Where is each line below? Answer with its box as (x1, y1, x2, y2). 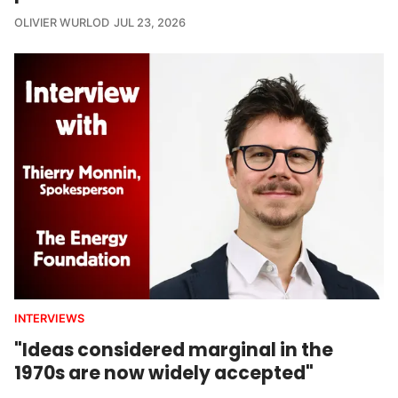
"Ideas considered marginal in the (14, 337, 333, 363)
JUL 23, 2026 (114, 16, 186, 30)
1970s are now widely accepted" (14, 360, 314, 386)
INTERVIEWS (14, 312, 84, 326)
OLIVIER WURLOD (14, 16, 109, 30)
